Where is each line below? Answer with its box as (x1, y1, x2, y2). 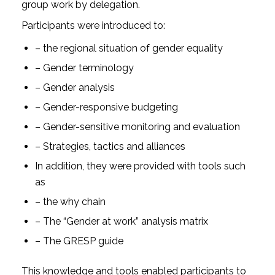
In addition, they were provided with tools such (34, 160, 246, 172)
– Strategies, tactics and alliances (34, 141, 185, 153)
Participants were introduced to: (21, 20, 165, 32)
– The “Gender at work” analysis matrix (34, 215, 208, 228)
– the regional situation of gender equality (34, 42, 223, 55)
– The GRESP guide (34, 235, 123, 247)
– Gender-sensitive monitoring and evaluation (34, 121, 240, 133)
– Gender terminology (34, 62, 134, 74)
